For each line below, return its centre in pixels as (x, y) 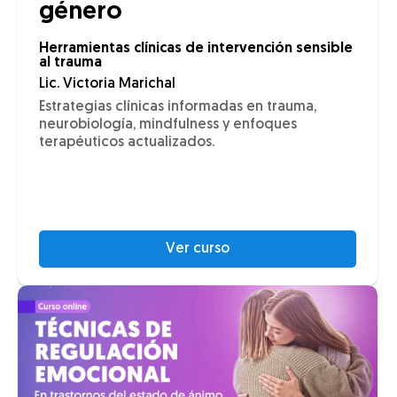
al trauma (70, 63)
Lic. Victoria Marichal (107, 85)
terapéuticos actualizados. (127, 143)
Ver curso (198, 249)
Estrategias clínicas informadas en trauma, (178, 108)
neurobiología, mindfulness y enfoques (168, 125)
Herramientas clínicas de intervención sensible (196, 49)
